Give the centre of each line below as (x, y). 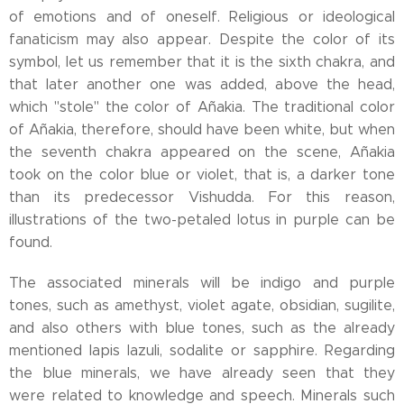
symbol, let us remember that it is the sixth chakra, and (202, 62)
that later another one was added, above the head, (202, 84)
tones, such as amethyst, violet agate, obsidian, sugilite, (202, 305)
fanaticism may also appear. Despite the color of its (202, 39)
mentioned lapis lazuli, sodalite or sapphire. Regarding (202, 350)
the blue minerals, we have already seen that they (202, 373)
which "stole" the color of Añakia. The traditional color (202, 107)
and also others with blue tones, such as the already (202, 328)
